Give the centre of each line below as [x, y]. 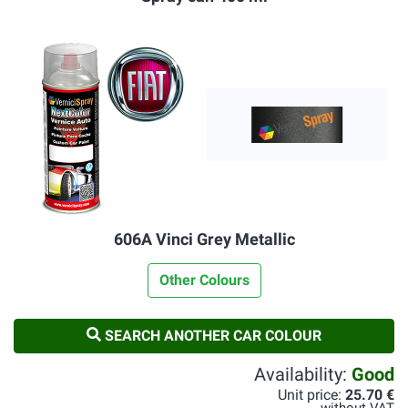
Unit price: [311, 395]
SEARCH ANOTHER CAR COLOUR [211, 336]
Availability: [303, 374]
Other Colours [204, 280]
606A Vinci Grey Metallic [204, 239]
